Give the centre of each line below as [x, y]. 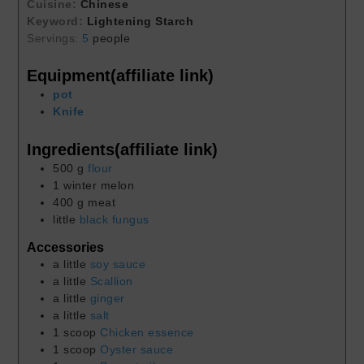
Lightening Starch [140, 21]
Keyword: [57, 21]
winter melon [99, 186]
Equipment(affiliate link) [121, 76]
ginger [107, 298]
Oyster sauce [137, 349]
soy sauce [118, 264]
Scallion [111, 281]
